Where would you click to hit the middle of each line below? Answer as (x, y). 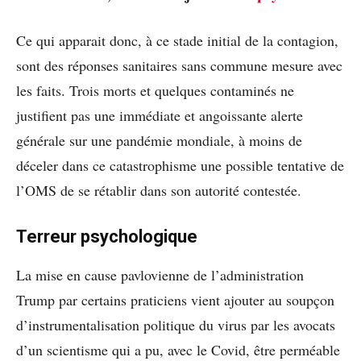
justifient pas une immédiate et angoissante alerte (160, 115)
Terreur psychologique (107, 236)
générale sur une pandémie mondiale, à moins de (159, 140)
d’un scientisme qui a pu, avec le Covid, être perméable (178, 349)
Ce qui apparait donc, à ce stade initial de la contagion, (177, 40)
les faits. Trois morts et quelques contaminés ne (155, 90)
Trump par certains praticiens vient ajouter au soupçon (175, 299)
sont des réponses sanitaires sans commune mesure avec (179, 65)
